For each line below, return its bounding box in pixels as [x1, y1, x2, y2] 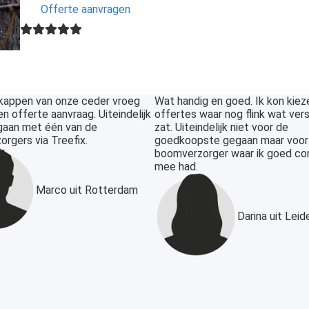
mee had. [154, 160, 198, 174]
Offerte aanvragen [41, 3, 130, 17]
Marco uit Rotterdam [35, 183, 138, 197]
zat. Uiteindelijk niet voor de [154, 121, 288, 134]
